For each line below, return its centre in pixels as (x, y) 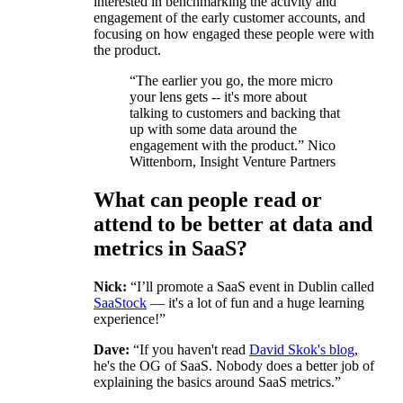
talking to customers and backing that (235, 113)
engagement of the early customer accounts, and (229, 18)
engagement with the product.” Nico (233, 146)
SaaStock (120, 303)
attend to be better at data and (233, 224)
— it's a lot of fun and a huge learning (255, 303)
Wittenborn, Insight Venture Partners (233, 162)
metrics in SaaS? (170, 249)
